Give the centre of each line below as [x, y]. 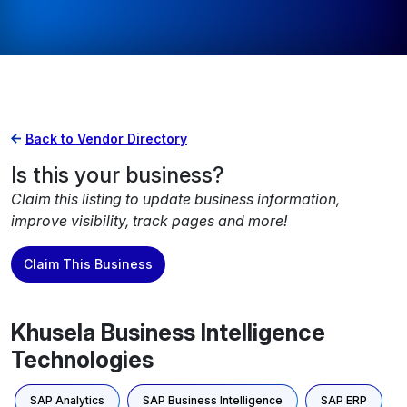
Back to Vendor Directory [106, 139]
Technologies [82, 360]
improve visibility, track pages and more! [149, 221]
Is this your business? [118, 175]
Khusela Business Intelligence [168, 333]
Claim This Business [88, 264]
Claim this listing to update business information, [175, 199]
